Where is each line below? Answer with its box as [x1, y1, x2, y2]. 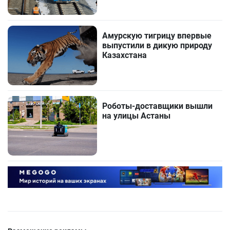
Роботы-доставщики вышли [102, 101, 213, 111]
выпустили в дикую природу [102, 41, 213, 51]
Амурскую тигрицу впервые [102, 31, 212, 41]
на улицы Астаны [102, 111, 171, 121]
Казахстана [102, 50, 147, 61]
